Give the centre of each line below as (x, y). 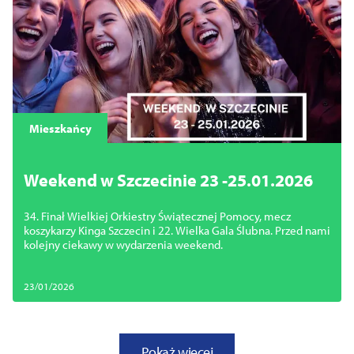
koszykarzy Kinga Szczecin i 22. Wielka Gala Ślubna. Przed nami (177, 230)
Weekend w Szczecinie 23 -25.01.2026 (168, 180)
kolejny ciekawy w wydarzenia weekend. (123, 245)
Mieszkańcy (60, 128)
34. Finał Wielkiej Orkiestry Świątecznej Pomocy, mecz (157, 216)
